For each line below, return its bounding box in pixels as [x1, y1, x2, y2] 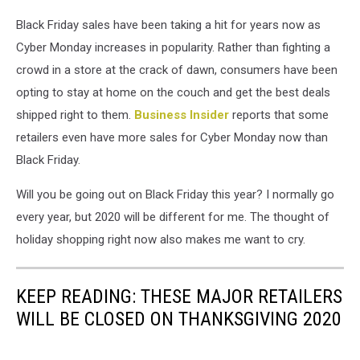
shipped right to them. [16, 108, 134, 122]
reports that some [229, 108, 329, 122]
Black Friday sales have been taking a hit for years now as [16, 18, 321, 32]
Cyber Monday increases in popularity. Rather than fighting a [16, 40, 330, 55]
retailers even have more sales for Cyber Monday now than [16, 130, 328, 145]
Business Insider [134, 108, 229, 122]
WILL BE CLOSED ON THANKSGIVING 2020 [16, 308, 342, 330]
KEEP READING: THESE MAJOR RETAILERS [16, 285, 342, 308]
